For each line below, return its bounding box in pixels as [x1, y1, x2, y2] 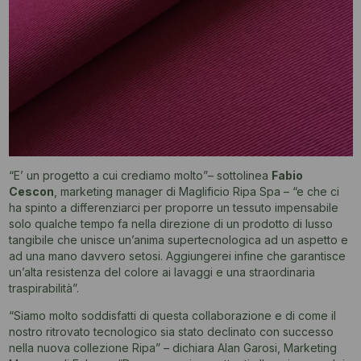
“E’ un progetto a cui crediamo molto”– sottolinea [8, 168, 272, 183]
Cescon [8, 185, 54, 199]
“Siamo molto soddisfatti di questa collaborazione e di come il [8, 309, 336, 323]
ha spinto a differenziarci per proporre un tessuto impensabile [8, 201, 338, 215]
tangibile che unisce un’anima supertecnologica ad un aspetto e [8, 233, 348, 247]
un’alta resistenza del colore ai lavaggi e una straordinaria [8, 265, 315, 280]
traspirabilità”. [8, 281, 79, 296]
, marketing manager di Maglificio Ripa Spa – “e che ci [53, 185, 339, 199]
